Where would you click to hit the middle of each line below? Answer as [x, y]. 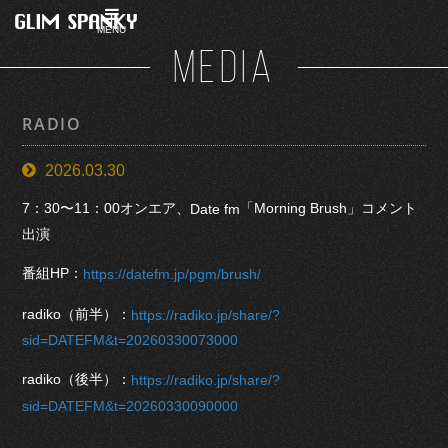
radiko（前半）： [77, 313]
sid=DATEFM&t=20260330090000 [130, 405]
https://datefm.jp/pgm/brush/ [172, 274]
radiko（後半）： [77, 379]
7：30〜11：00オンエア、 [106, 208]
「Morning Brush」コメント [329, 208]
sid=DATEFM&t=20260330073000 [130, 339]
